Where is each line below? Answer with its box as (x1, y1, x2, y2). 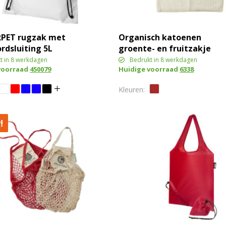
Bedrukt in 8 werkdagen (130, 55, 198, 64)
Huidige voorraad (119, 64, 180, 74)
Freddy (119, 53, 146, 65)
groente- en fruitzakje (119, 42, 211, 54)
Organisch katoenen (119, 31, 202, 43)
